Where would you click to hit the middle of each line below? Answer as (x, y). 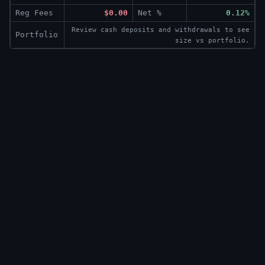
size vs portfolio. (212, 41)
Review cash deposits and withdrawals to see (161, 30)
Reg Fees (34, 13)
